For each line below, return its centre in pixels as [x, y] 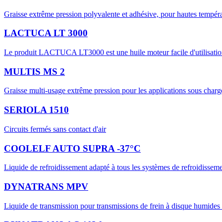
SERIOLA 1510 [36, 110]
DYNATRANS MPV [46, 186]
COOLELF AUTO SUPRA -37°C [72, 148]
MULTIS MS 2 [34, 71]
